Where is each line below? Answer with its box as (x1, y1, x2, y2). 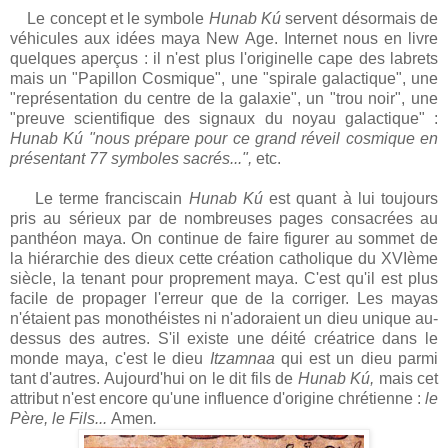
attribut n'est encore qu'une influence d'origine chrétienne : (10, 390, 421, 408)
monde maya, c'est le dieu (10, 350, 210, 368)
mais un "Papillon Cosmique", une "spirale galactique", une (10, 70, 438, 88)
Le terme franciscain (10, 190, 189, 208)
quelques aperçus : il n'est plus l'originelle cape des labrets (10, 50, 438, 68)
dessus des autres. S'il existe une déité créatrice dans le (10, 330, 438, 348)
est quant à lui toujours (269, 190, 439, 208)
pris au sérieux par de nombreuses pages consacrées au (10, 210, 438, 228)
